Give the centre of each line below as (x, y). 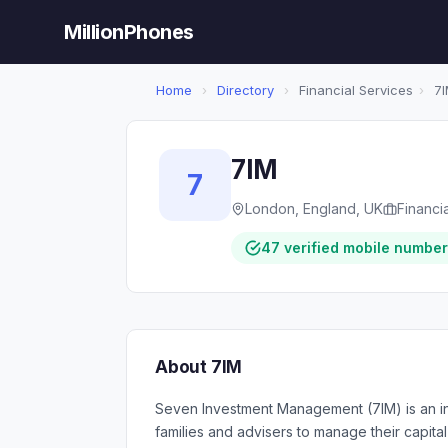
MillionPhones (129, 32)
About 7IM (199, 367)
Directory (245, 90)
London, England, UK (314, 208)
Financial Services (354, 90)
